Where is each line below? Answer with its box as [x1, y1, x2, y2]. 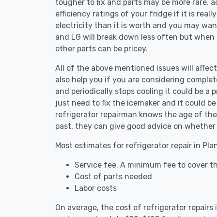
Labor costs [75, 184, 117, 193]
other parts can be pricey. [55, 44, 148, 53]
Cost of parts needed [75, 172, 152, 181]
